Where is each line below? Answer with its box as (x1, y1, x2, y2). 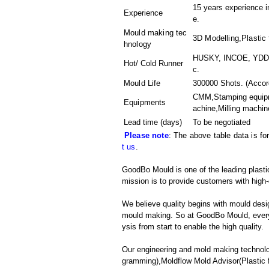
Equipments (124, 98, 166, 107)
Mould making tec (124, 28, 187, 37)
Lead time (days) (124, 118, 182, 127)
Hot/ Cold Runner (124, 59, 183, 68)
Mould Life (124, 79, 161, 88)
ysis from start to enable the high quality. (122, 222, 264, 231)
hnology (124, 40, 152, 49)
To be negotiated (193, 118, 250, 127)
